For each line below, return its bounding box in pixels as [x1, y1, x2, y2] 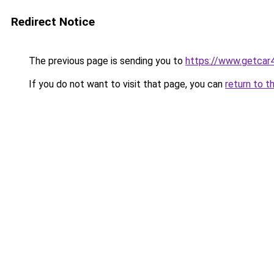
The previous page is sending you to [26, 55, 185, 67]
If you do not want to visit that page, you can [26, 78, 225, 90]
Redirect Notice [11, 15, 95, 29]
